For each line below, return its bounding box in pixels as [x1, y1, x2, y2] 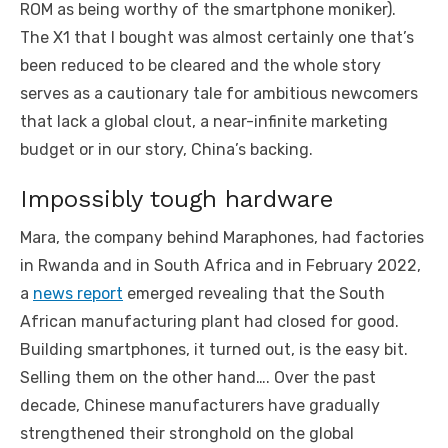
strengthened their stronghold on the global [20, 424, 354, 444]
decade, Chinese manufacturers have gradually [20, 396, 380, 416]
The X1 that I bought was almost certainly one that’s [20, 28, 414, 48]
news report [33, 284, 123, 304]
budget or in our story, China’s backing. [20, 140, 313, 160]
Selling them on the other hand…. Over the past [20, 368, 376, 388]
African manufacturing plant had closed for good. [20, 312, 399, 332]
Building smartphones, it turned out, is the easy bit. [20, 340, 408, 360]
